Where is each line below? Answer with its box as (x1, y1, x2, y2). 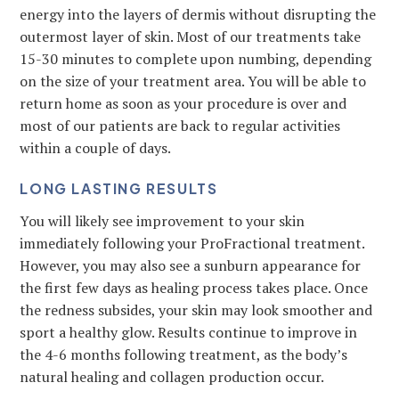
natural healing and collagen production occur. (20, 367, 325, 387)
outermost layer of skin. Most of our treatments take (20, 27, 362, 46)
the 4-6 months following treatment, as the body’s (20, 345, 348, 364)
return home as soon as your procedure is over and (20, 94, 347, 113)
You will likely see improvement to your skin (20, 211, 305, 231)
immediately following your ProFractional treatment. (20, 233, 365, 253)
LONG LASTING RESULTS (20, 179, 218, 198)
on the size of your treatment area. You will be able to (20, 71, 367, 91)
